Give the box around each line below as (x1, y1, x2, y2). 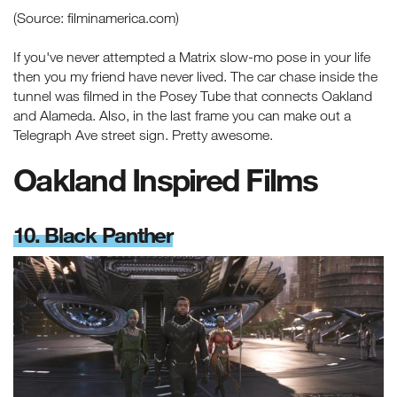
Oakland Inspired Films (13, 160, 318, 198)
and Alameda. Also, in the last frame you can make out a (13, 106, 351, 123)
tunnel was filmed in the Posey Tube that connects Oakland (13, 87, 372, 104)
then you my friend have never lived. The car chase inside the (13, 67, 378, 84)
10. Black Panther (13, 221, 173, 247)
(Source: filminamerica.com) (13, 9, 179, 26)
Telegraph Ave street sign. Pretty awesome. (13, 126, 273, 143)
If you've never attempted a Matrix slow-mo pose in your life (13, 48, 370, 65)
